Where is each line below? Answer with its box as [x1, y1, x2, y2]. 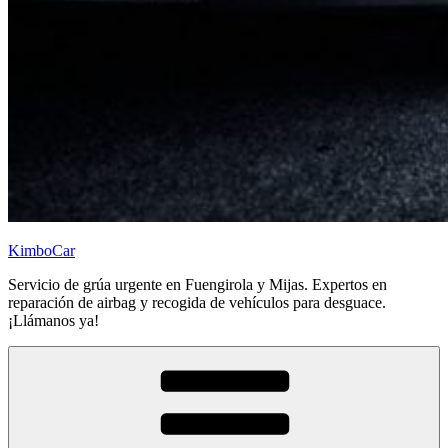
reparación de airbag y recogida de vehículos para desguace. [8, 294, 386, 311]
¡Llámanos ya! [8, 312, 99, 329]
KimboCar [8, 242, 75, 259]
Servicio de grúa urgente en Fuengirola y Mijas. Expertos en [8, 276, 387, 293]
